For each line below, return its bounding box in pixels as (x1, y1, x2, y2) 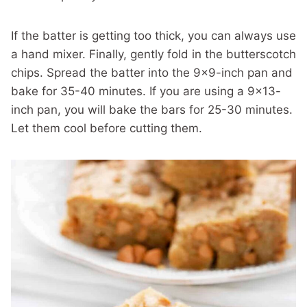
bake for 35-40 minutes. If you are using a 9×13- (11, 84, 281, 98)
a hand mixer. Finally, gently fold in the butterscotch (11, 47, 296, 61)
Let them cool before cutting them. (11, 121, 202, 135)
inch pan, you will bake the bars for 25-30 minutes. (11, 103, 293, 116)
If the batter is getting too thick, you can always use (11, 29, 296, 42)
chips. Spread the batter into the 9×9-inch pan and (11, 66, 293, 79)
